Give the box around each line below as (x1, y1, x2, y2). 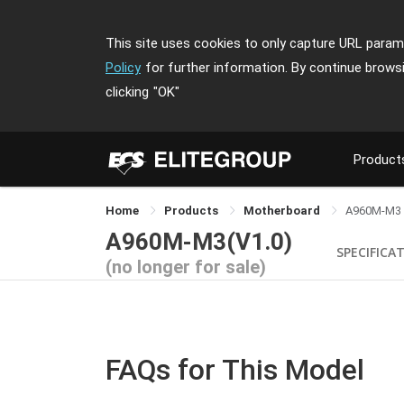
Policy (106, 60, 141, 76)
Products (164, 204, 221, 217)
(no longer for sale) (106, 255, 266, 278)
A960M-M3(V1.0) (106, 227, 292, 255)
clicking (106, 84, 149, 100)
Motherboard (243, 204, 323, 217)
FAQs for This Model (106, 353, 364, 387)
